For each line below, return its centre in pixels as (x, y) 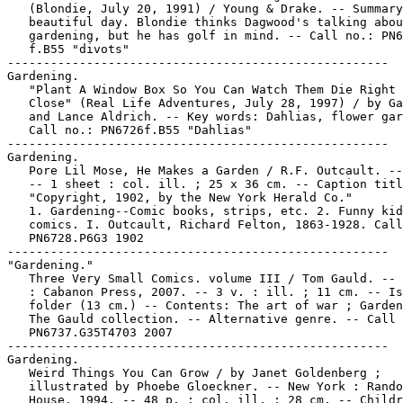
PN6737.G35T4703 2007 (90, 332)
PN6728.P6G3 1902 (76, 238)
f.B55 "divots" (68, 49)
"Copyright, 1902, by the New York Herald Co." (180, 197)
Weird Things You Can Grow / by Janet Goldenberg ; (194, 373)
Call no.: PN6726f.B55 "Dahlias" (130, 130)
